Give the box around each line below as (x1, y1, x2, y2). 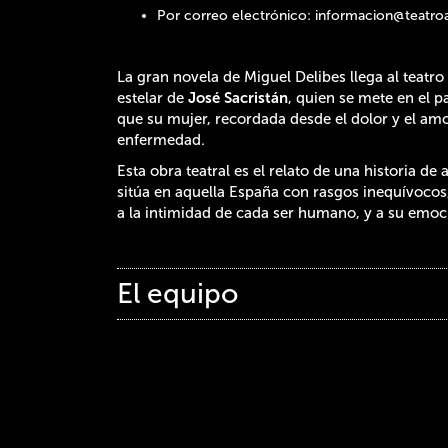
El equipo (117, 276, 238, 310)
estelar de (117, 88, 188, 107)
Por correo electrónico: (157, 6, 315, 24)
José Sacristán (188, 88, 288, 107)
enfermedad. (117, 130, 205, 149)
